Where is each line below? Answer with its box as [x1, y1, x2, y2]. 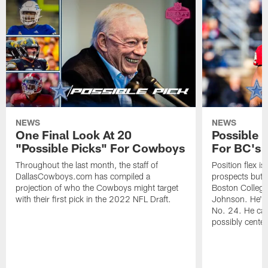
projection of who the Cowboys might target [16, 182, 179, 193]
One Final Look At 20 [16, 127, 132, 142]
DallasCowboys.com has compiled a [16, 170, 151, 181]
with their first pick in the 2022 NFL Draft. [16, 193, 172, 204]
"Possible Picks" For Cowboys [16, 140, 185, 155]
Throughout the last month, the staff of [16, 159, 159, 170]
